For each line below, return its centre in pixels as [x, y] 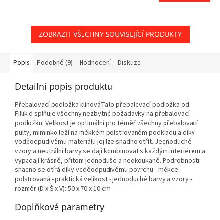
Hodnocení [95, 63]
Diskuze [129, 63]
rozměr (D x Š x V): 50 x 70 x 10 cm [63, 189]
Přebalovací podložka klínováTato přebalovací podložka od [102, 105]
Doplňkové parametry [59, 207]
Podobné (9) [55, 63]
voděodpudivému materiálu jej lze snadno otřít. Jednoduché [103, 142]
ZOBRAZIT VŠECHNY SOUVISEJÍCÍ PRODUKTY [110, 34]
